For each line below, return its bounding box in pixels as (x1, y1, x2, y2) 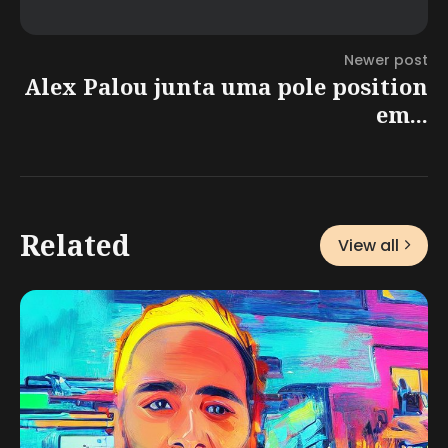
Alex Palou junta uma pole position (24, 70, 428, 101)
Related (20, 226, 130, 265)
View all (338, 233, 399, 257)
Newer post (344, 49, 428, 70)
